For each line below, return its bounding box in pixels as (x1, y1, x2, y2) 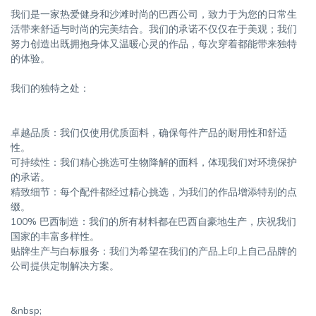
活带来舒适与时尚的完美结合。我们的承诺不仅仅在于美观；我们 (11, 23, 297, 36)
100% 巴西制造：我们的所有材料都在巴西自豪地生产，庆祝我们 (11, 215, 296, 229)
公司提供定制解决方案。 (11, 260, 119, 273)
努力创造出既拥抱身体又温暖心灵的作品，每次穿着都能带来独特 (11, 37, 297, 51)
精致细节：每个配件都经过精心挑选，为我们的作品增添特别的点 (11, 186, 297, 199)
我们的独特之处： (11, 82, 90, 95)
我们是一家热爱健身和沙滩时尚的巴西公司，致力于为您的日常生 (11, 8, 297, 21)
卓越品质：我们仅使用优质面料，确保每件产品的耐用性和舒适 (11, 126, 287, 140)
